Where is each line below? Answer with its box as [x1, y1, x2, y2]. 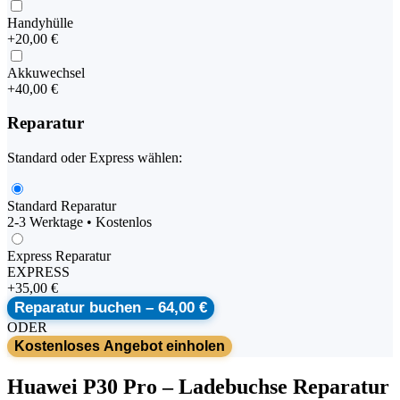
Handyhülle [7, 14, 73, 30]
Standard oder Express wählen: [7, 150, 182, 166]
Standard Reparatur [7, 198, 116, 214]
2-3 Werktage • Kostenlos [7, 214, 152, 230]
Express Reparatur [7, 248, 111, 264]
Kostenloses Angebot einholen [14, 338, 225, 354]
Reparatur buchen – [14, 299, 158, 317]
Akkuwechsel [7, 64, 85, 80]
